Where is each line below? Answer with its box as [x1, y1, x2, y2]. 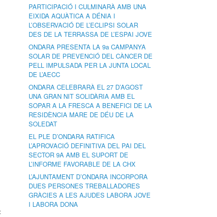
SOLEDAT [29, 119, 58, 128]
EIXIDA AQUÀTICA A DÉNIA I [29, 11, 116, 20]
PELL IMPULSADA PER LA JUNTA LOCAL [29, 61, 151, 70]
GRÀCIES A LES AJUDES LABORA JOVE [29, 190, 151, 200]
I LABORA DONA [29, 200, 78, 209]
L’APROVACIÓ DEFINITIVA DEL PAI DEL [29, 141, 146, 150]
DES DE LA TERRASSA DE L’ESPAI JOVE [29, 30, 153, 39]
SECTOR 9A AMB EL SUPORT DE [29, 150, 129, 159]
